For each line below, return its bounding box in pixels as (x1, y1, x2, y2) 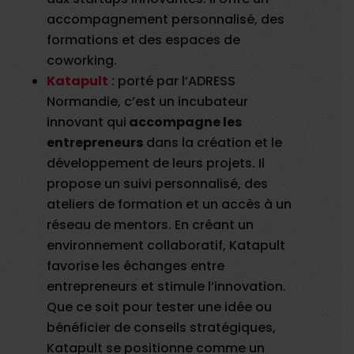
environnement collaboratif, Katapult (47, 236, 286, 255)
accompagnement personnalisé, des (47, 10, 285, 29)
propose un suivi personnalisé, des (47, 175, 269, 194)
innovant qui (47, 113, 127, 132)
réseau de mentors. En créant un (47, 216, 254, 235)
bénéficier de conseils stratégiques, (47, 318, 277, 337)
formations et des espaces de (47, 31, 241, 50)
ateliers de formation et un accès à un (47, 195, 292, 214)
